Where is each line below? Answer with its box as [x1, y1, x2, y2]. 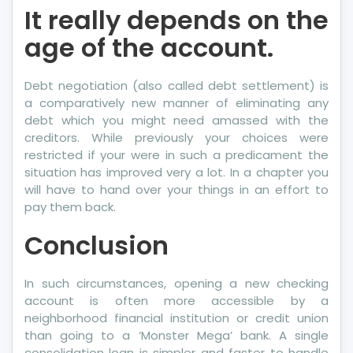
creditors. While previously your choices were [24, 129, 329, 146]
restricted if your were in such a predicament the [24, 147, 329, 163]
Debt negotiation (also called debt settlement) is [24, 77, 329, 94]
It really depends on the [24, 2, 329, 38]
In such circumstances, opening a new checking [24, 275, 329, 292]
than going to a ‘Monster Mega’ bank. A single [24, 327, 329, 344]
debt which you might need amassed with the [24, 112, 329, 128]
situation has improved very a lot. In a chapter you [24, 164, 329, 180]
